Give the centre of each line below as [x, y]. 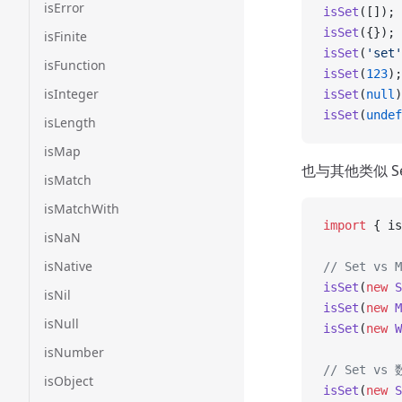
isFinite [66, 36]
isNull [61, 323]
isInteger [71, 94]
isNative [68, 266]
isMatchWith [82, 209]
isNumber [74, 352]
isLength [70, 122]
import [345, 225]
